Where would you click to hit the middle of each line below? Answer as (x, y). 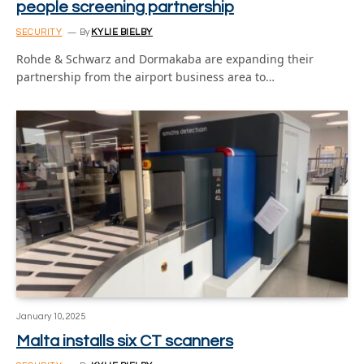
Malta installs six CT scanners (125, 341)
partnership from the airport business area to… (145, 77)
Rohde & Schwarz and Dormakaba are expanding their (165, 59)
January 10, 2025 (51, 316)
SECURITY (39, 32)
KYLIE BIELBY (122, 32)
